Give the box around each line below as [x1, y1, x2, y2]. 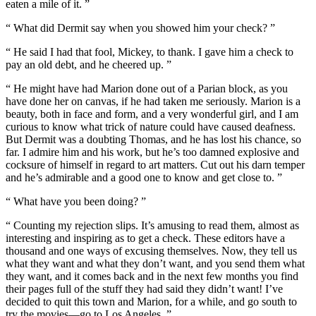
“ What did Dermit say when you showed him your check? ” [6, 22, 275, 35]
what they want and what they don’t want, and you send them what [6, 257, 305, 270]
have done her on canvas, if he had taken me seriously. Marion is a [6, 95, 300, 108]
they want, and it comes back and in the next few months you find [6, 270, 298, 283]
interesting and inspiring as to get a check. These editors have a [6, 232, 285, 245]
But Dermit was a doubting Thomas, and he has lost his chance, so [6, 133, 301, 146]
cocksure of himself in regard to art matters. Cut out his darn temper [6, 159, 305, 171]
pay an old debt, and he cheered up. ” [6, 59, 171, 71]
